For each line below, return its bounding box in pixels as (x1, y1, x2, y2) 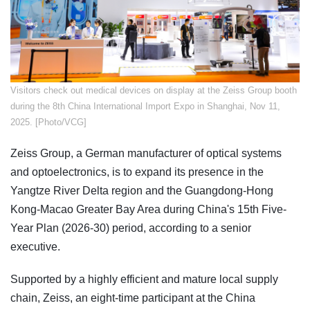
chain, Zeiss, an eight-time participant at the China (10, 291, 255, 304)
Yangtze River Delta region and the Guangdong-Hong (10, 184, 273, 197)
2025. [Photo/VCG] (10, 116, 86, 127)
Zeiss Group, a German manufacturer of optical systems (10, 147, 282, 159)
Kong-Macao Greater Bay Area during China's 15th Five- (10, 203, 286, 215)
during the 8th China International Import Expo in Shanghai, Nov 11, (10, 100, 280, 111)
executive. (10, 240, 60, 253)
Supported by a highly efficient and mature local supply (10, 273, 278, 285)
